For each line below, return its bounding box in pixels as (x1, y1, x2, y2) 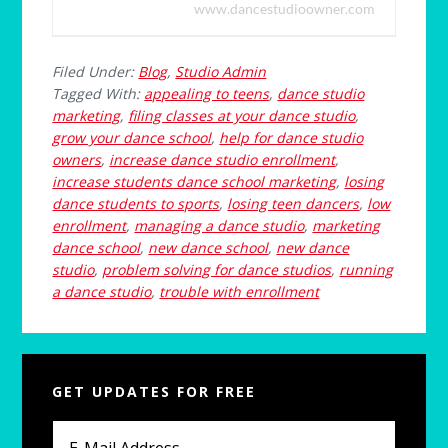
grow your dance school (52, 128, 212, 148)
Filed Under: (52, 62, 139, 82)
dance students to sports (52, 194, 220, 214)
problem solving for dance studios (102, 260, 332, 280)
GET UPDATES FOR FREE (52, 381, 257, 401)
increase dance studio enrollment (109, 150, 336, 170)
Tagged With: (52, 84, 145, 104)
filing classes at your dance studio (128, 106, 356, 126)
